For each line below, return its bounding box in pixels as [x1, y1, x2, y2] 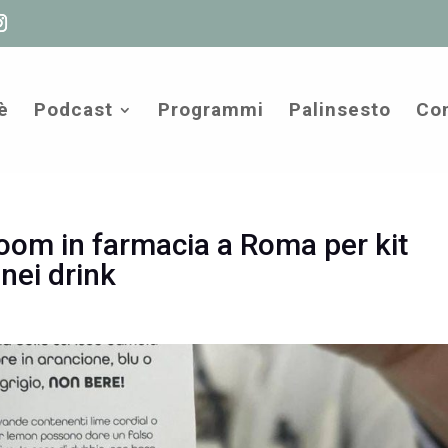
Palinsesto [288, 98, 391, 121]
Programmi [157, 98, 264, 121]
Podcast [33, 98, 113, 121]
